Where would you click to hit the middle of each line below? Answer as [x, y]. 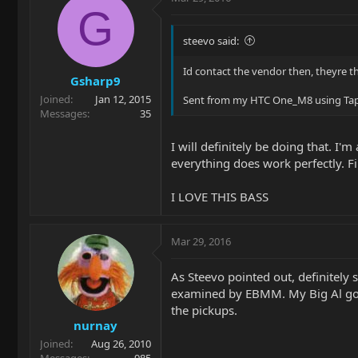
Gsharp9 [95, 81]
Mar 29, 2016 [201, 241]
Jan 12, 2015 [123, 99]
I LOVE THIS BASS [220, 197]
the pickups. [204, 310]
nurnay [95, 325]
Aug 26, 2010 [121, 343]
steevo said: [211, 40]
